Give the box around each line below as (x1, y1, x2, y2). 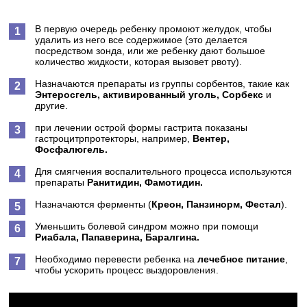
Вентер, (193, 133, 230, 144)
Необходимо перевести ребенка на (35, 254, 198, 265)
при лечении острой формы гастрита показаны (35, 122, 248, 133)
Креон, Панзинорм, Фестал (151, 199, 282, 210)
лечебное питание (197, 254, 286, 265)
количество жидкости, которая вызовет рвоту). (35, 56, 243, 67)
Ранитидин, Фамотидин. (87, 177, 204, 188)
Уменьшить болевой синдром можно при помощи (35, 221, 259, 232)
